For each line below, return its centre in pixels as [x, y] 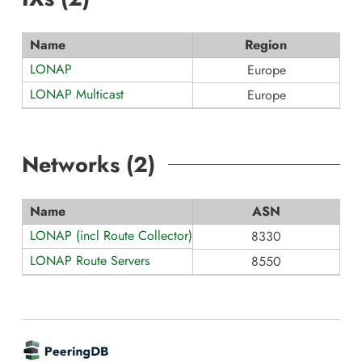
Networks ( [78, 164]
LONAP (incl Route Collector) [111, 235]
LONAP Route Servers [90, 260]
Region [266, 44]
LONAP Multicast [77, 94]
